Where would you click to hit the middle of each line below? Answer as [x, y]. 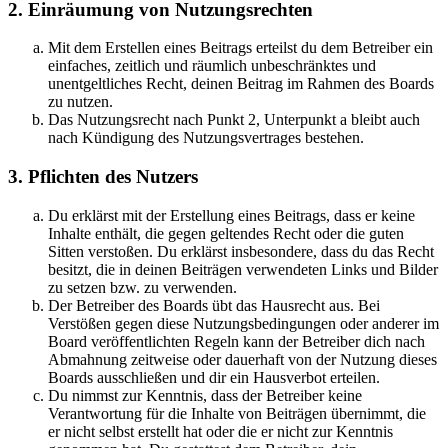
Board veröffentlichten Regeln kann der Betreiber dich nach [236, 341]
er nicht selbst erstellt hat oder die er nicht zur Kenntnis [220, 431]
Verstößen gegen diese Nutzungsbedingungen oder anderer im [243, 323]
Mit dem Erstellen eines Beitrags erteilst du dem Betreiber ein [240, 48]
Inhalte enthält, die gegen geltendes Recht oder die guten [226, 233]
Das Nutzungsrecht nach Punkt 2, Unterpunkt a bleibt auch [234, 120]
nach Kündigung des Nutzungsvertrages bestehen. [206, 138]
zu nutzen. [80, 102]
